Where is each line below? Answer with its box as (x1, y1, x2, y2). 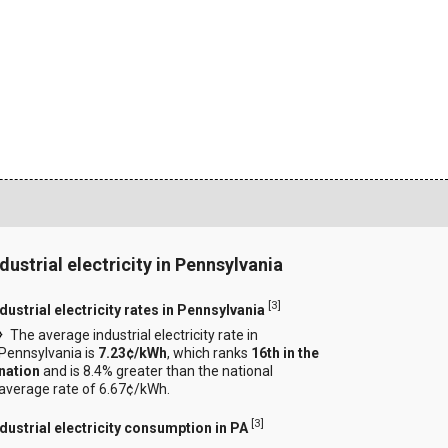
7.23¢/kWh (98, 345, 168, 362)
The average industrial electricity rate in (10, 327, 259, 344)
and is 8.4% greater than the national (40, 363, 274, 380)
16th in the (251, 345, 320, 362)
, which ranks (167, 345, 252, 362)
